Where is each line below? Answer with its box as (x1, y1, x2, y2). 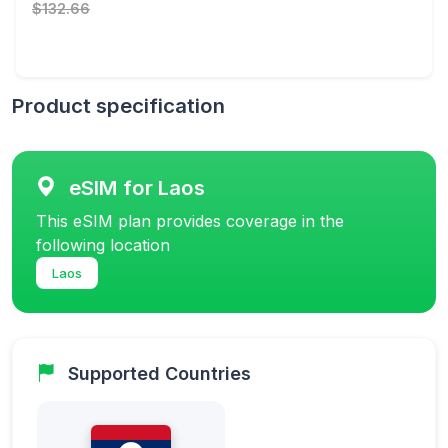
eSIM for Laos (69, 174, 205, 200)
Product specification (12, 92, 225, 118)
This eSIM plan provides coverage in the (36, 210, 344, 231)
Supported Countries (68, 362, 251, 384)
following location (36, 234, 170, 255)
